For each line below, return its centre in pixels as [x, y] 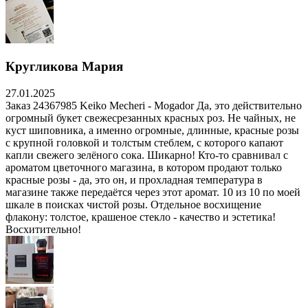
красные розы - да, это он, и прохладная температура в [134, 179]
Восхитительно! [43, 229]
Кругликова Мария [64, 67]
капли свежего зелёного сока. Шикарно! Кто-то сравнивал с [147, 155]
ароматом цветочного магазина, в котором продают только [144, 167]
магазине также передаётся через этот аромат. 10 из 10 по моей [153, 192]
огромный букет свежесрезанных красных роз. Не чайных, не [151, 118]
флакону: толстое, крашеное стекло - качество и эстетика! [141, 217]
